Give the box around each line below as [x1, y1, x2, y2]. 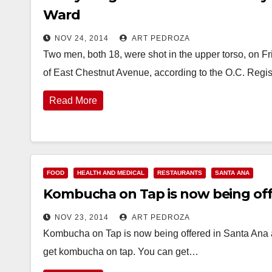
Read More [49, 95, 97, 106]
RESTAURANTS [157, 169, 202, 176]
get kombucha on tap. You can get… [43, 246, 199, 257]
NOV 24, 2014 [55, 34, 109, 42]
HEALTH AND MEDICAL [77, 169, 144, 176]
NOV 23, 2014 [55, 213, 109, 222]
